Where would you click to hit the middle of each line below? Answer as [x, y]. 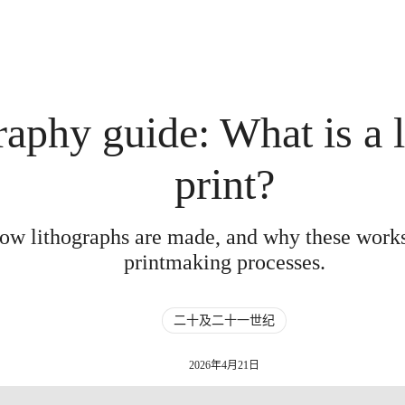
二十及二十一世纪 [225, 320]
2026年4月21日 [225, 365]
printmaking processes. [224, 262]
